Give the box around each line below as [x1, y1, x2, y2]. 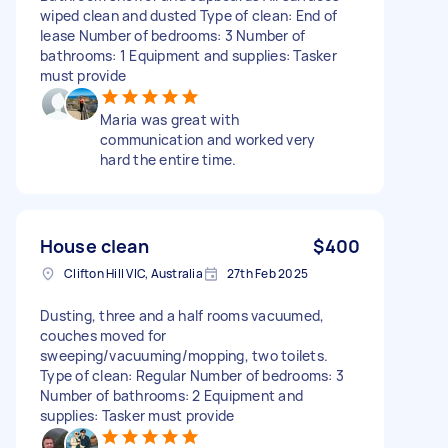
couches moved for [40, 325, 167, 345]
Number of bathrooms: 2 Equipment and [40, 385, 303, 405]
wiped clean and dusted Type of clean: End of [40, 5, 337, 25]
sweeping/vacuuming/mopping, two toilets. [40, 345, 328, 365]
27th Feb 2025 [226, 264, 308, 282]
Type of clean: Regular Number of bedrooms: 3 [40, 365, 344, 385]
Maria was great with [100, 109, 239, 129]
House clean [40, 233, 149, 258]
